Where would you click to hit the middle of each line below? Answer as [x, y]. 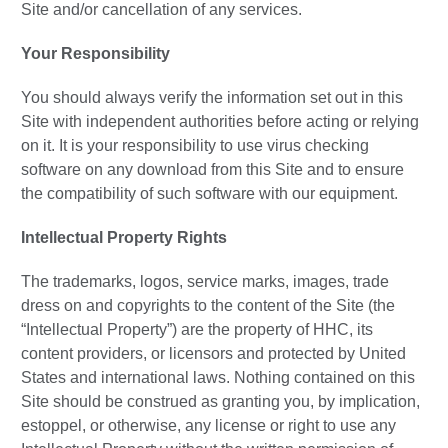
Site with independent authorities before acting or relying [220, 122]
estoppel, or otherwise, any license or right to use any [208, 426]
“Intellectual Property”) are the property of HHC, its [197, 330]
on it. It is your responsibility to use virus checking [195, 146]
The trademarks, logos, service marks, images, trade [205, 282]
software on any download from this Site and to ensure [212, 170]
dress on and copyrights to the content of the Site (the [208, 306]
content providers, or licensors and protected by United [213, 354]
